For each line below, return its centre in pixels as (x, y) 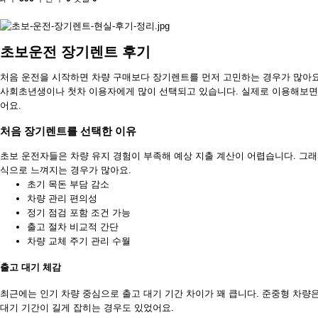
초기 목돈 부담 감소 (68, 184)
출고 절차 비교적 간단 (73, 226)
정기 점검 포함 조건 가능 (79, 212)
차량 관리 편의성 (62, 198)
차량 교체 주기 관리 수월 (79, 241)
